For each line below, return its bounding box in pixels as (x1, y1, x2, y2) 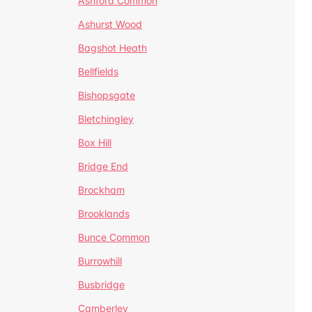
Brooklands (78, 208, 130, 219)
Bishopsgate (78, 89, 135, 101)
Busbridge (78, 279, 125, 290)
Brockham (78, 184, 125, 196)
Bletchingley (78, 113, 134, 125)
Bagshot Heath (78, 42, 147, 54)
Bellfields (78, 65, 118, 77)
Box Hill (78, 136, 111, 148)
